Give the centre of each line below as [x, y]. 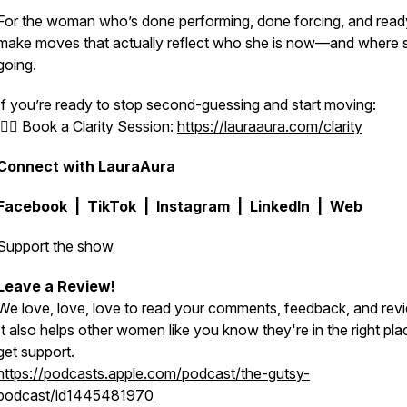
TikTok [112, 206]
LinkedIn [280, 206]
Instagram [193, 206]
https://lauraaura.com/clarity [270, 126]
